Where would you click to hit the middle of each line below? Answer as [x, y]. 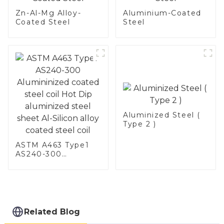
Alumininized [42, 163]
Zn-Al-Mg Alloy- [48, 13]
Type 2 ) [139, 124]
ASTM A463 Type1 [52, 145]
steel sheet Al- [46, 190]
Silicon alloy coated [56, 199]
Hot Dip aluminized [56, 181]
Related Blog [52, 212]
